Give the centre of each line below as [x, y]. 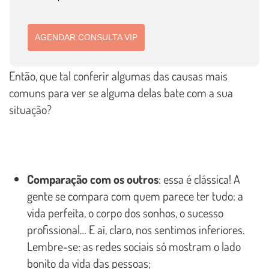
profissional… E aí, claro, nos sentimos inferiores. [136, 229]
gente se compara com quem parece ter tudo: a [135, 195]
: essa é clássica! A [199, 179]
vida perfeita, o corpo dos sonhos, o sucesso [125, 212]
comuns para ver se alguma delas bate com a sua [121, 92]
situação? [30, 109]
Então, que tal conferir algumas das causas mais [118, 75]
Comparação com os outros [93, 179]
